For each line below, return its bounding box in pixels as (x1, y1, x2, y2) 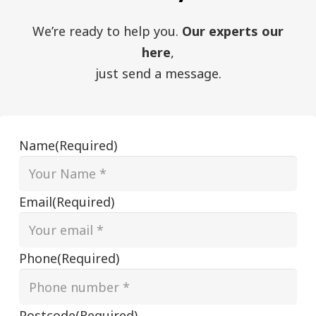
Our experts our (182, 22, 284, 39)
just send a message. (95, 64, 221, 82)
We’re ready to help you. (32, 22, 182, 39)
